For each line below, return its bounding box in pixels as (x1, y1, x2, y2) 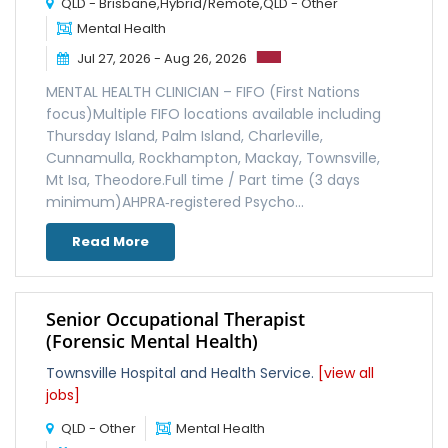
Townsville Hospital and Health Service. (46, 363, 318, 383)
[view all (318, 363, 374, 383)
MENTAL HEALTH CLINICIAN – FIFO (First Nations (46, 82, 360, 102)
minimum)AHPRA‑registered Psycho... (46, 192, 304, 212)
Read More (72, 232, 149, 251)
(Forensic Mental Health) (46, 329, 258, 353)
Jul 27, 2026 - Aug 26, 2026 (74, 49, 247, 68)
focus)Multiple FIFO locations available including (46, 104, 381, 124)
